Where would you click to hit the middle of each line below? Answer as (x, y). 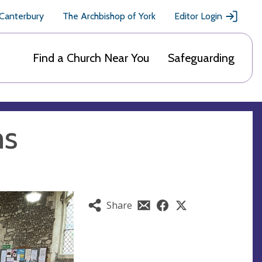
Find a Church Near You (91, 58)
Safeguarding (201, 58)
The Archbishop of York (109, 16)
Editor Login (198, 16)
